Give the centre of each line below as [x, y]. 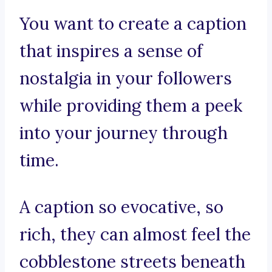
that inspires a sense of [111, 51]
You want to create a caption [133, 24]
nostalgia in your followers [126, 79]
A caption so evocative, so [121, 207]
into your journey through [124, 133]
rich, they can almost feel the [135, 235]
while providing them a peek [131, 106]
